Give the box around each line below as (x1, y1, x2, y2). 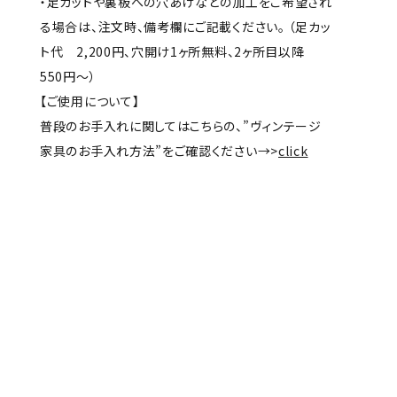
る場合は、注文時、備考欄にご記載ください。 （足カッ (40, 18, 331, 35)
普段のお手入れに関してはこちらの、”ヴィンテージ (40, 117, 322, 135)
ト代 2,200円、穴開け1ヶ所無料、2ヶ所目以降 (40, 43, 318, 60)
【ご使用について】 (40, 92, 140, 110)
